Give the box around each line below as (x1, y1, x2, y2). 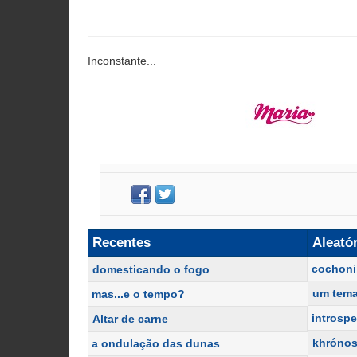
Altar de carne (92, 312, 168, 325)
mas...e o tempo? (92, 288, 185, 300)
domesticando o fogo (92, 263, 210, 276)
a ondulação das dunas (92, 337, 220, 350)
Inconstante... (88, 54, 156, 67)
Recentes (92, 235, 151, 250)
